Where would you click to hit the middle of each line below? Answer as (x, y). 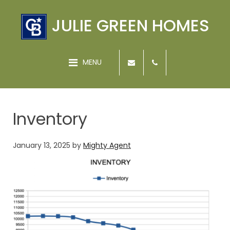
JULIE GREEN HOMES (130, 25)
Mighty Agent (107, 146)
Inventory (50, 119)
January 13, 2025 (42, 146)
